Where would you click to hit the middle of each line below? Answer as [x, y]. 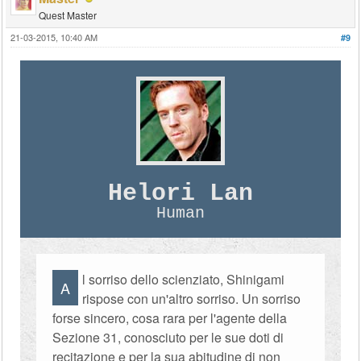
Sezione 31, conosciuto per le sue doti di [168, 337]
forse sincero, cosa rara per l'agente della [170, 318]
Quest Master [68, 15]
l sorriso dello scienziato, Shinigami [184, 279]
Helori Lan [180, 193]
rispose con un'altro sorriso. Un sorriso [192, 299]
